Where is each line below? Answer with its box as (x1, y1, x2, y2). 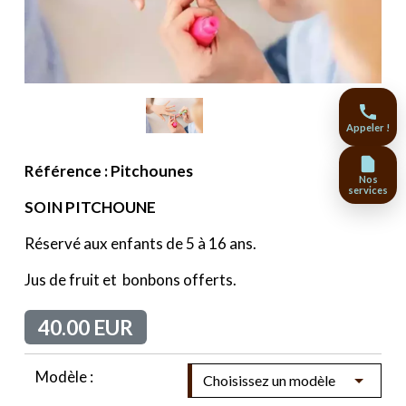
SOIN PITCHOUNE (24, 198, 156, 217)
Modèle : (35, 367, 93, 387)
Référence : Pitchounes (24, 161, 193, 181)
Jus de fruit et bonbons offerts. (24, 270, 237, 290)
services (348, 184, 388, 197)
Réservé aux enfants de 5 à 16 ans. (24, 234, 256, 254)
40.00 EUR (37, 314, 133, 341)
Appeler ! (346, 121, 390, 134)
